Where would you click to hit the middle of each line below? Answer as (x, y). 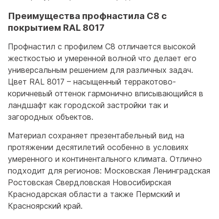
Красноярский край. (45, 206)
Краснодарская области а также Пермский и (94, 194)
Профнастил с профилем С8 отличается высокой (102, 46)
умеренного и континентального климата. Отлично (105, 159)
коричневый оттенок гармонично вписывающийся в (106, 93)
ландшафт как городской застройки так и (88, 105)
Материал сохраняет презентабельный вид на (96, 135)
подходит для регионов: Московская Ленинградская (109, 170)
